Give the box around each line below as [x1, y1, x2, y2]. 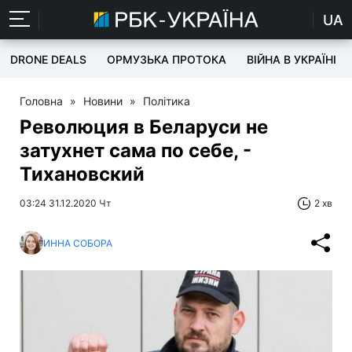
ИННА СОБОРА [43, 236, 112, 249]
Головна [20, 94, 63, 108]
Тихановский [20, 163, 145, 185]
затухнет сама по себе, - [20, 139, 251, 162]
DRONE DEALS [10, 53, 86, 66]
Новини [83, 94, 123, 108]
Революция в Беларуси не [20, 115, 268, 138]
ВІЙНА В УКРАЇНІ [247, 53, 336, 66]
